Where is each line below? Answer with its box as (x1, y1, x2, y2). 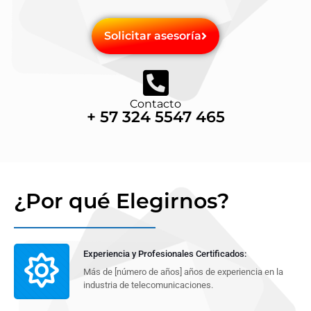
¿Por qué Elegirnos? (14, 188, 229, 215)
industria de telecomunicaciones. (83, 280, 213, 291)
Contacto (130, 97, 181, 111)
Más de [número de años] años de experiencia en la (83, 267, 283, 278)
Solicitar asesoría (104, 29, 201, 43)
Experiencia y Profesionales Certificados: (83, 249, 246, 260)
